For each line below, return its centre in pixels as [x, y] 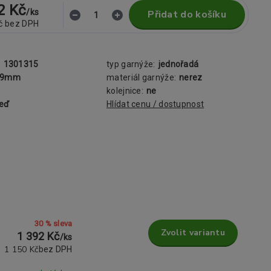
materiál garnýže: [142, 77]
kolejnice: [125, 91]
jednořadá [178, 64]
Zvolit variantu [193, 233]
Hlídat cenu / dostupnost [155, 104]
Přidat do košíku [187, 15]
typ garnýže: [131, 64]
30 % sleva [53, 224]
